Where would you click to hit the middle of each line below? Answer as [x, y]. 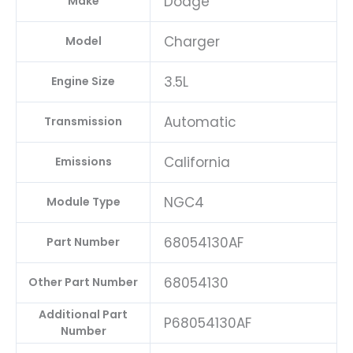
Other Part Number [83, 282]
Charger [192, 42]
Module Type [83, 202]
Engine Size [83, 82]
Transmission [83, 122]
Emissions [83, 162]
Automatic [200, 123]
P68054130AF [208, 323]
